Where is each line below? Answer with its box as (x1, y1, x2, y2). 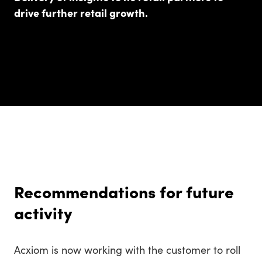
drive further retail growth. (14, 5, 148, 20)
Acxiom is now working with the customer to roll (14, 242, 240, 257)
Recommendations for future (14, 179, 234, 203)
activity (14, 200, 72, 224)
